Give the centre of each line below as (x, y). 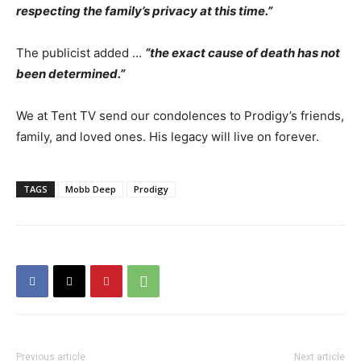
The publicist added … (81, 53)
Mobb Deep (91, 189)
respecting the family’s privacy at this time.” (144, 11)
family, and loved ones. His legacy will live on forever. (168, 137)
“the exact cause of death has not (243, 53)
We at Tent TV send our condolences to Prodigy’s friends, (180, 116)
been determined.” (71, 74)
